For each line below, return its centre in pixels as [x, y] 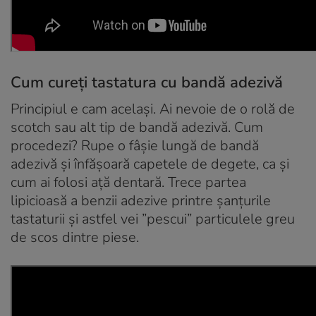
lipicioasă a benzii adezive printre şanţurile [141, 200]
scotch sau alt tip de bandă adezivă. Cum [137, 127]
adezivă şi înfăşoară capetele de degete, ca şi [150, 164]
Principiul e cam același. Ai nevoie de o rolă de [153, 109]
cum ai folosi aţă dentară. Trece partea [128, 182]
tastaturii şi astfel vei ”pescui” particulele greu [153, 219]
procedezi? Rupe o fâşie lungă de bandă [135, 145]
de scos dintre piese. [75, 237]
